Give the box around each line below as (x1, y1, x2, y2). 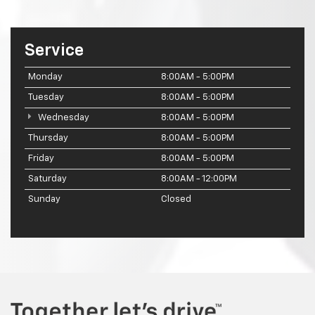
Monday (28, 72, 63, 82)
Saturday (28, 174, 67, 184)
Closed (161, 194, 191, 204)
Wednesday (35, 112, 89, 122)
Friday (28, 153, 54, 163)
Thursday (28, 133, 68, 143)
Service (25, 41, 84, 59)
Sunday (28, 194, 60, 204)
